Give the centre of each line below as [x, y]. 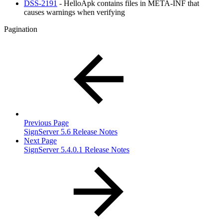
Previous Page [46, 122]
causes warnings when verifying [74, 12]
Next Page [40, 140]
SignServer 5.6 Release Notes [71, 131]
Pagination [21, 29]
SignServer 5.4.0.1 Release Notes [77, 149]
